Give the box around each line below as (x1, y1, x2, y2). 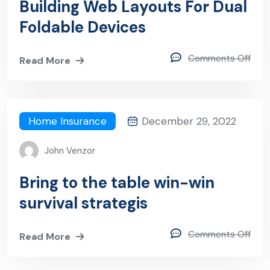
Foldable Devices (19, 16, 146, 37)
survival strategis (19, 192, 148, 213)
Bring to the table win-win (19, 172, 215, 193)
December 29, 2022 (142, 115, 236, 128)
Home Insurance (28, 114, 107, 128)
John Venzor (45, 144, 95, 157)
